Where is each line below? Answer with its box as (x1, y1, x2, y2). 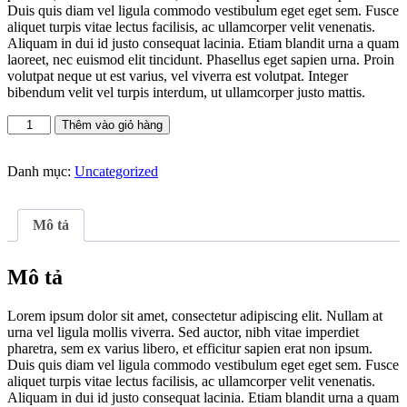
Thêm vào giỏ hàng (62, 118, 164, 133)
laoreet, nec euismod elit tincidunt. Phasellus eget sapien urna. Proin (7, 52, 394, 68)
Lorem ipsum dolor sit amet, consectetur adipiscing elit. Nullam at (7, 307, 382, 323)
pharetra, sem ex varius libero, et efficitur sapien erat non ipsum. (7, 340, 372, 356)
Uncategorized (74, 164, 158, 180)
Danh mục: (7, 164, 74, 180)
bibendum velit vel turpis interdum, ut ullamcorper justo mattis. (7, 84, 365, 101)
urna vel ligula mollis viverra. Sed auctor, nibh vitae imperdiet (7, 323, 359, 340)
